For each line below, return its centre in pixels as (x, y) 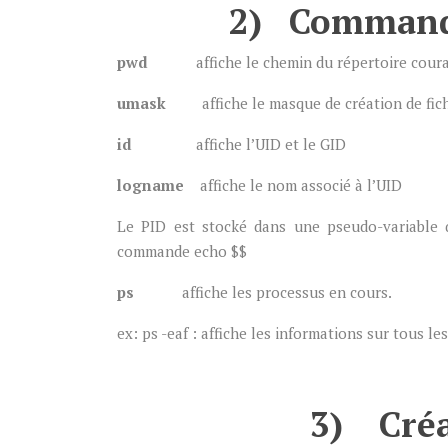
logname (158, 185)
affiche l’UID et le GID (271, 144)
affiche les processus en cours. (287, 292)
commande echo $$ (182, 251)
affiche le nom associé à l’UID (301, 185)
